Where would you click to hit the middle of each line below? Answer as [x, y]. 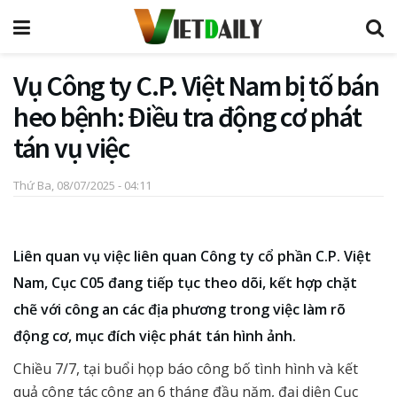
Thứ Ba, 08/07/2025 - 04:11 [82, 185]
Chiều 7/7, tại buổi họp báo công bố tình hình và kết [186, 369]
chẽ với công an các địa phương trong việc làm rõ [179, 310]
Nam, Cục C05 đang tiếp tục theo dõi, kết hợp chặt [185, 283]
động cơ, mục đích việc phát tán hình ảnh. [155, 336]
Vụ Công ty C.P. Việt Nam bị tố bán [196, 86]
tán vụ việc [71, 148]
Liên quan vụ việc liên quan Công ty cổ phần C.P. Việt [192, 257]
